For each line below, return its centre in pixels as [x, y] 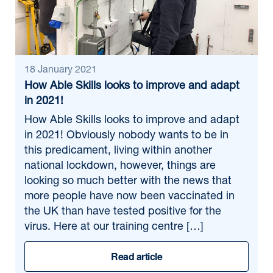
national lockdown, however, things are [120, 166]
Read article [136, 256]
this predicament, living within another [118, 151]
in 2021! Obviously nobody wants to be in [126, 136]
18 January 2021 [61, 71]
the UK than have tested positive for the [123, 212]
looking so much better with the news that [128, 182]
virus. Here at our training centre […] [114, 227]
